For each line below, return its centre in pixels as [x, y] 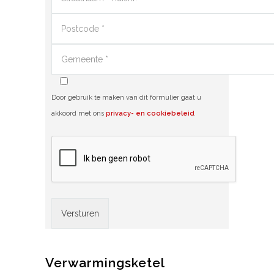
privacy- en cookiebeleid [150, 113]
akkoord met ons [79, 113]
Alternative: [73, 233]
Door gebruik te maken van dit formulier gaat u [126, 98]
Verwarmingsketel [105, 263]
